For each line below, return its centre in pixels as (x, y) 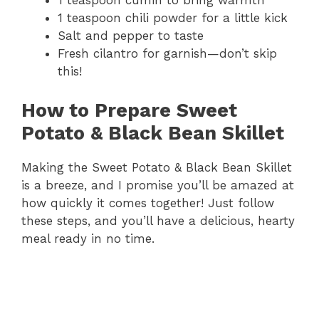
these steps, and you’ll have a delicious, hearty (158, 220)
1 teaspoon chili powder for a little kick (173, 18)
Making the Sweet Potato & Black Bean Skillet (157, 167)
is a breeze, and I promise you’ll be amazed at (158, 185)
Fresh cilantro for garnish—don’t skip (167, 54)
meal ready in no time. (88, 238)
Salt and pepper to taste (131, 36)
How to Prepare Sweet (129, 110)
